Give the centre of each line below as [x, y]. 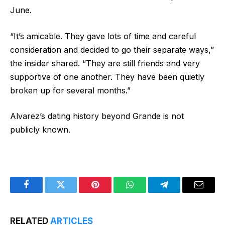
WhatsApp [148, 192]
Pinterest [110, 192]
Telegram [181, 192]
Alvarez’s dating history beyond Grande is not [97, 116]
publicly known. [40, 130]
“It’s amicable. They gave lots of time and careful [103, 36]
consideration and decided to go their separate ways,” [112, 49]
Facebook [43, 192]
